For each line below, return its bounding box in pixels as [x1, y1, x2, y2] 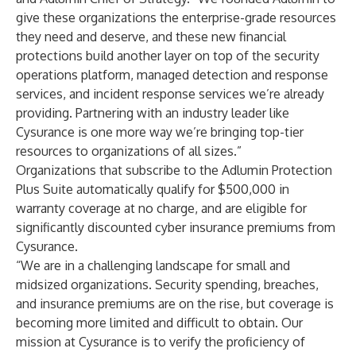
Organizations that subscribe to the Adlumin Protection [16, 162, 332, 178]
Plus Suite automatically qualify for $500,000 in [16, 181, 289, 197]
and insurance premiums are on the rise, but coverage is [16, 296, 334, 311]
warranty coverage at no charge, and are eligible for [16, 200, 307, 216]
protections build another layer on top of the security [16, 48, 319, 64]
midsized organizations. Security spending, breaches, [16, 277, 319, 292]
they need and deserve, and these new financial [16, 29, 286, 44]
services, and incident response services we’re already [16, 86, 324, 102]
